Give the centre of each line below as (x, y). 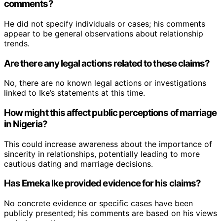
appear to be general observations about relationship (104, 33)
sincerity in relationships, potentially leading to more (102, 154)
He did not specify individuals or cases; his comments (105, 23)
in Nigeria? (26, 124)
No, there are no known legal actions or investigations (105, 83)
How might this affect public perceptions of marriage (110, 113)
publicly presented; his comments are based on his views (110, 213)
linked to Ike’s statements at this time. (74, 93)
